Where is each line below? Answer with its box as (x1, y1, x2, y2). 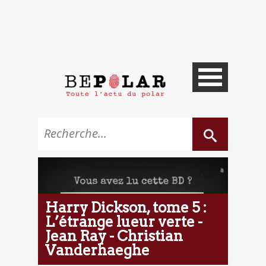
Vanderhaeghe (45, 241, 150, 259)
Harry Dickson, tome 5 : (45, 198, 207, 216)
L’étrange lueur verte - (45, 213, 202, 230)
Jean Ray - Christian (45, 227, 183, 245)
